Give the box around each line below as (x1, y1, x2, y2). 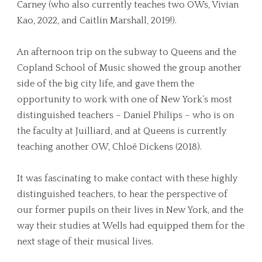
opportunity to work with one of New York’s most (17, 94, 232, 105)
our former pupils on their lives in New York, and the (17, 204, 243, 215)
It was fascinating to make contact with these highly (17, 173, 237, 184)
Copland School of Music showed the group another (17, 62, 242, 73)
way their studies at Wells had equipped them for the (17, 220, 244, 231)
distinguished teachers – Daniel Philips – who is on (17, 109, 234, 120)
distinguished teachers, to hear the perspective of (17, 188, 227, 199)
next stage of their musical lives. (17, 236, 153, 247)
